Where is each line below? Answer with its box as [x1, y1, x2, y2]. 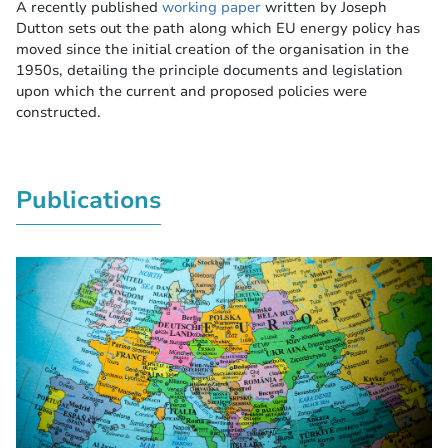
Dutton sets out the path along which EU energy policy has [16, 18, 420, 39]
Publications [16, 184, 161, 217]
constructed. [16, 102, 101, 123]
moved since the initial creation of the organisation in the [16, 39, 409, 60]
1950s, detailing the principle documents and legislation [16, 60, 403, 81]
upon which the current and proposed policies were [16, 81, 367, 102]
